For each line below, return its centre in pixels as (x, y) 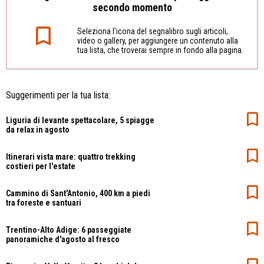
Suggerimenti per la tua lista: (58, 95)
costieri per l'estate (41, 166)
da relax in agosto (38, 129)
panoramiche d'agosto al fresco (63, 239)
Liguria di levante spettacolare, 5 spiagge (80, 120)
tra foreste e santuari (44, 202)
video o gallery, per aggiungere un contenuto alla (157, 41)
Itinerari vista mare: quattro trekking (71, 156)
